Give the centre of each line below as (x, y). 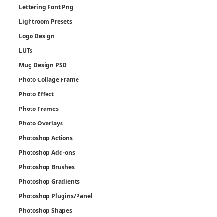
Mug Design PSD (43, 65)
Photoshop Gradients (49, 181)
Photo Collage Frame (49, 79)
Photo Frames (39, 108)
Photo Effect (36, 94)
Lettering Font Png (46, 7)
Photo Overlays (41, 123)
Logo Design (37, 36)
